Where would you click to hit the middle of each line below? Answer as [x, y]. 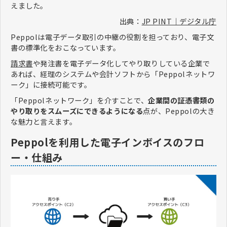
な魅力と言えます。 [44, 121]
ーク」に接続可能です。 [51, 84]
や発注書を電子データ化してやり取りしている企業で [121, 63]
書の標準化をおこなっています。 [66, 47]
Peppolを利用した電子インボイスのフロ [108, 142]
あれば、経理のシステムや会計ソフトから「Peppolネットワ [113, 73]
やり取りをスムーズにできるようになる [77, 110]
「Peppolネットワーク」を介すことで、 [80, 100]
